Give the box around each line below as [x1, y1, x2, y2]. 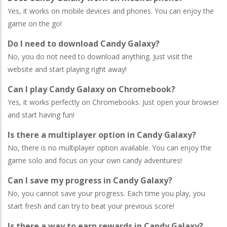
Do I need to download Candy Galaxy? [8, 37, 160, 49]
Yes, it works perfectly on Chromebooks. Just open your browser [8, 97, 219, 107]
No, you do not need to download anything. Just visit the [8, 51, 193, 61]
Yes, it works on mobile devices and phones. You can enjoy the [8, 6, 214, 16]
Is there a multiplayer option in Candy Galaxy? [8, 129, 196, 140]
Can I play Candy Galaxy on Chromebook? [8, 83, 175, 95]
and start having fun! [8, 109, 74, 120]
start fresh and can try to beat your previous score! [8, 201, 174, 211]
